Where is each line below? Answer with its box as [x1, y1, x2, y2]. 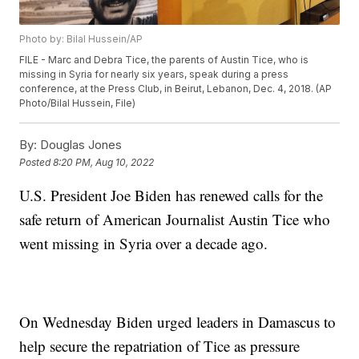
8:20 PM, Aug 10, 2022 [53, 155, 155, 168]
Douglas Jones [37, 137, 123, 153]
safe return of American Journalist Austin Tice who [19, 209, 331, 230]
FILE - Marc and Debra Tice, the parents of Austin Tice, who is [19, 54, 309, 67]
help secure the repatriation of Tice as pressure [19, 336, 301, 357]
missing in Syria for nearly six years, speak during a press [19, 68, 289, 81]
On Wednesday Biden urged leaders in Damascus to [19, 312, 337, 333]
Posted [19, 155, 54, 168]
